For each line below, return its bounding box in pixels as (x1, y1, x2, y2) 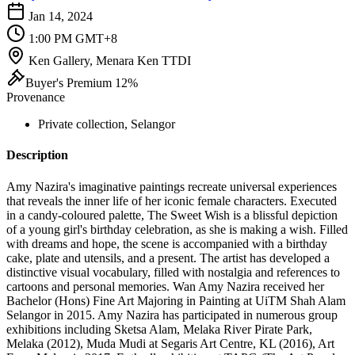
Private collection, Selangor (38, 117, 175, 131)
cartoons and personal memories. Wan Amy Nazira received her (6, 279, 324, 293)
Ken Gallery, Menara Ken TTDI (29, 54, 191, 67)
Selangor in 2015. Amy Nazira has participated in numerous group (6, 307, 338, 322)
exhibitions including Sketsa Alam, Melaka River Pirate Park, (6, 322, 312, 336)
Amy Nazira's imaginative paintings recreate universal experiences (6, 179, 337, 193)
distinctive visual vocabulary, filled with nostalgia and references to (6, 265, 340, 279)
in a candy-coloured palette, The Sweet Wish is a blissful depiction (6, 208, 338, 222)
